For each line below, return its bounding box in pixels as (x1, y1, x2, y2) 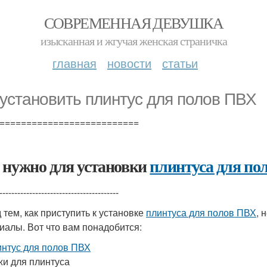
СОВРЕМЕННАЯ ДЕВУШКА (44, 13, 223, 33)
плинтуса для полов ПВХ (146, 206, 256, 219)
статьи (162, 54, 198, 72)
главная (52, 54, 97, 72)
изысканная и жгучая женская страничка (40, 33, 227, 49)
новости (107, 54, 151, 72)
